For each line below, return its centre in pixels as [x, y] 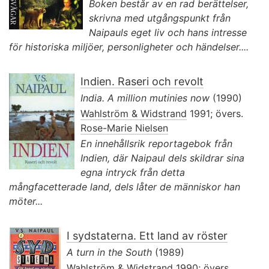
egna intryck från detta [133, 172]
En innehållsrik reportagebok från [156, 143]
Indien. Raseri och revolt [142, 81]
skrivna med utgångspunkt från [160, 18]
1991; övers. [215, 113]
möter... [26, 201]
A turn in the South [109, 252]
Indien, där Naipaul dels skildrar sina [162, 158]
